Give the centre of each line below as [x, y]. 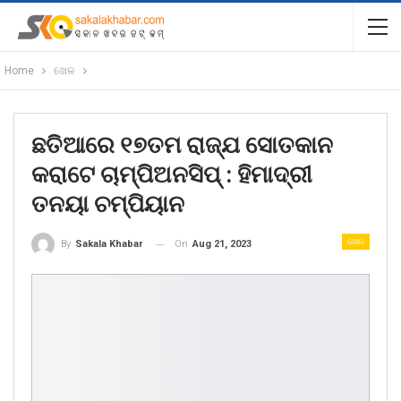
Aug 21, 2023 [222, 244]
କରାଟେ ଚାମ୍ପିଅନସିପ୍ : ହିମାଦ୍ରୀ [172, 175]
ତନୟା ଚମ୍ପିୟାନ [108, 204]
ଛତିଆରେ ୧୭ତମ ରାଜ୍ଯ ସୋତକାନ [182, 145]
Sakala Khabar [109, 244]
